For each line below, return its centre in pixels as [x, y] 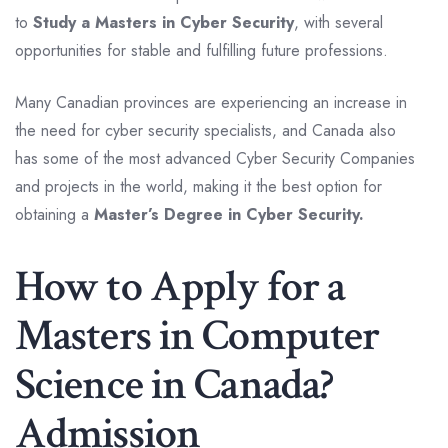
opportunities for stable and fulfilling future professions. [204, 50]
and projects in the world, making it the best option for [198, 186]
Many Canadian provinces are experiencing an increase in [211, 102]
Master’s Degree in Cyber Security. [229, 214]
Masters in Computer [197, 335]
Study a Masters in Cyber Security [163, 22]
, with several [338, 22]
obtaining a [54, 214]
